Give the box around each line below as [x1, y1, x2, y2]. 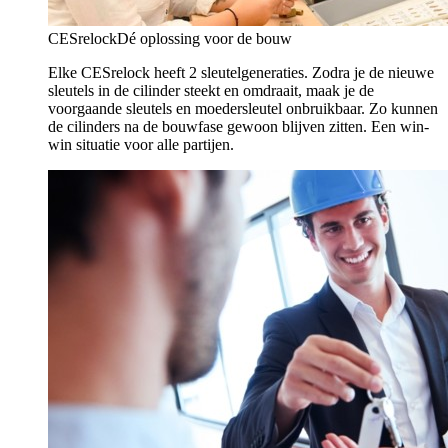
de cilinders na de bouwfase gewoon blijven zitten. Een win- [48, 118, 429, 135]
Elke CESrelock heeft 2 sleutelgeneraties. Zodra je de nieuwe [48, 64, 434, 81]
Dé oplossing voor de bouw [117, 30, 292, 47]
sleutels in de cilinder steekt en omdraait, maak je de [48, 82, 374, 99]
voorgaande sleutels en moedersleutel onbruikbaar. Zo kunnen [48, 100, 438, 117]
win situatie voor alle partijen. [48, 136, 234, 153]
